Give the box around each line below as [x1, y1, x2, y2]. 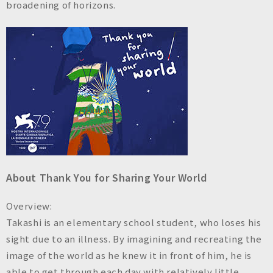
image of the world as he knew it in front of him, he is [6, 249, 252, 262]
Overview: [6, 199, 52, 213]
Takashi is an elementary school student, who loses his [6, 216, 261, 229]
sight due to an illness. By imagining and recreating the [6, 232, 262, 246]
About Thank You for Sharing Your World [6, 170, 207, 185]
